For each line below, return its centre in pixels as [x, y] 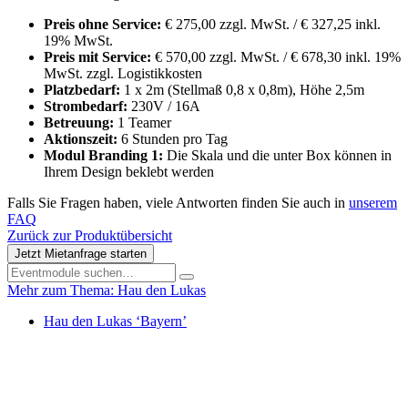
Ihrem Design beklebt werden [129, 172]
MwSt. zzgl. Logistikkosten [123, 74]
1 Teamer [144, 123]
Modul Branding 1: [105, 156]
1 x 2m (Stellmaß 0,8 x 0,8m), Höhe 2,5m [244, 90]
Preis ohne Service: [104, 25]
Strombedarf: [87, 107]
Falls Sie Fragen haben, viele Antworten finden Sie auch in [178, 203]
